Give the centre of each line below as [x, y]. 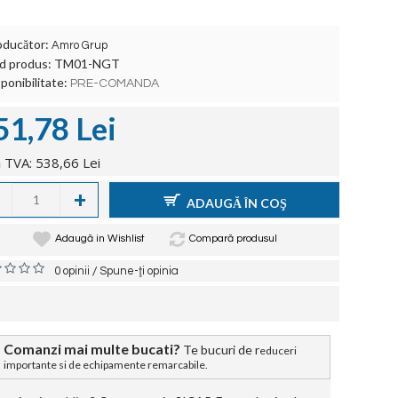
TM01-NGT [87, 64]
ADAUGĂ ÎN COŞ [236, 203]
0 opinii [72, 271]
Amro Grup [80, 45]
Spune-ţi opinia [139, 271]
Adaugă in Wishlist [99, 239]
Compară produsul [233, 239]
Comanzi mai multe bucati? [92, 349]
